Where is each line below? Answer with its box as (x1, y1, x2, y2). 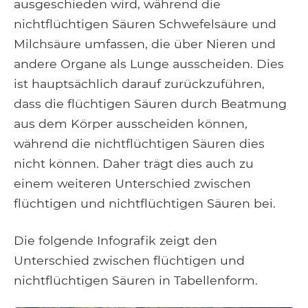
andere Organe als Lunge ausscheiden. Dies (14, 56, 284, 71)
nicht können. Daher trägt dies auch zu (14, 156, 254, 171)
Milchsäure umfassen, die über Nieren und (14, 36, 276, 52)
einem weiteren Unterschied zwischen (14, 176, 251, 191)
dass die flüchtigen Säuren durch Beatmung (14, 96, 287, 111)
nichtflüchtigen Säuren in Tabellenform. (14, 273, 258, 288)
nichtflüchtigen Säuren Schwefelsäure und (14, 16, 276, 32)
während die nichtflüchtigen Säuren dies (14, 136, 265, 151)
